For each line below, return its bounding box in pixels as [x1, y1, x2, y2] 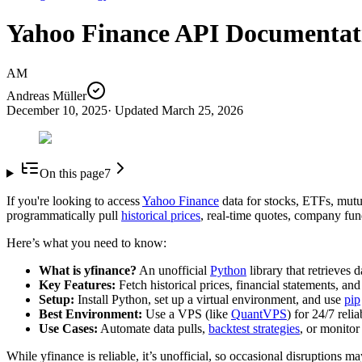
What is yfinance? [39, 263, 137, 277]
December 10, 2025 [6, 103, 107, 117]
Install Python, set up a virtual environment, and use [74, 292, 344, 306]
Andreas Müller [6, 88, 86, 103]
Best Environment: [39, 306, 142, 321]
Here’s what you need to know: [6, 235, 166, 250]
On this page [39, 166, 104, 180]
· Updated [107, 103, 158, 117]
